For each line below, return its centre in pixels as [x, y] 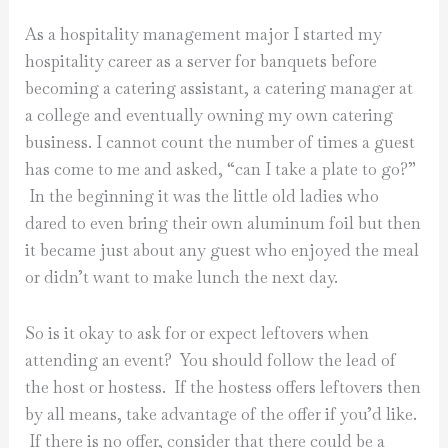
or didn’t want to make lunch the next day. [182, 277]
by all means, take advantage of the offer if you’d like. [221, 414]
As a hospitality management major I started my [204, 34]
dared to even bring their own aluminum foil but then [223, 223]
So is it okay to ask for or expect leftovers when [197, 333]
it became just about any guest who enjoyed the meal [222, 250]
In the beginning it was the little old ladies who [202, 196]
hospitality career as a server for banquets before [201, 61]
